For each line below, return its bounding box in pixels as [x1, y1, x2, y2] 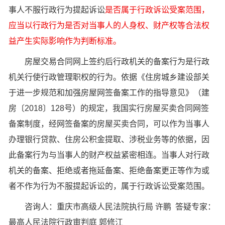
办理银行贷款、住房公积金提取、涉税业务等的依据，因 [9, 135, 209, 144]
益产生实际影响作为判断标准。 [9, 37, 121, 45]
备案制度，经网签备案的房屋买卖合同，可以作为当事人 [9, 120, 209, 128]
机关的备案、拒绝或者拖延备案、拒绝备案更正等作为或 [9, 166, 209, 175]
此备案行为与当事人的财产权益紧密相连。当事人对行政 [9, 151, 209, 159]
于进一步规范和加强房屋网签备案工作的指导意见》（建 [9, 88, 209, 97]
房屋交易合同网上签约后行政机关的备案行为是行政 [9, 57, 209, 66]
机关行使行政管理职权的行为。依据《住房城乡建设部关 [9, 73, 209, 81]
